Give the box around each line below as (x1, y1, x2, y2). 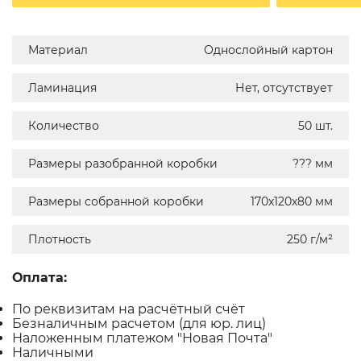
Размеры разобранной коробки (28, 156, 218, 171)
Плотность (28, 231, 91, 247)
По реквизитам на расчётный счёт (12, 301, 245, 317)
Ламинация (28, 80, 97, 95)
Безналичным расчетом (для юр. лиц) (12, 316, 266, 332)
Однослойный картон (204, 42, 333, 57)
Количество (28, 118, 99, 133)
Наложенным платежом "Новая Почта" (12, 330, 272, 346)
